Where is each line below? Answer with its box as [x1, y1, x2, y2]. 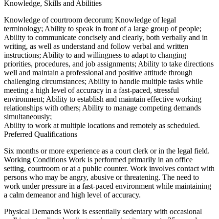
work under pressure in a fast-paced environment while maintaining [4, 182, 211, 191]
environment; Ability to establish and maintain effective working [4, 95, 201, 104]
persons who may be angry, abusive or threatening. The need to [4, 173, 199, 182]
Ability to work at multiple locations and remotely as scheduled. [4, 121, 200, 130]
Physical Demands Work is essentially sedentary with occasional [4, 207, 202, 216]
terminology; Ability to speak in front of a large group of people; [4, 24, 201, 33]
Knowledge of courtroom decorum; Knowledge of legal [4, 16, 176, 24]
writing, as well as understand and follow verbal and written [4, 42, 188, 51]
